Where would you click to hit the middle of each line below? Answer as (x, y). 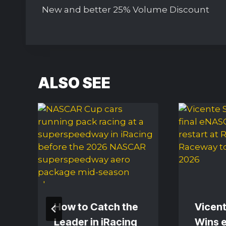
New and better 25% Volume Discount (126, 10)
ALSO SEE (74, 82)
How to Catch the (96, 207)
